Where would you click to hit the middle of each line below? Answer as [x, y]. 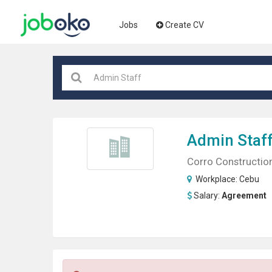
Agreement [244, 195]
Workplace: [216, 179]
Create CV [185, 25]
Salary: [207, 195]
